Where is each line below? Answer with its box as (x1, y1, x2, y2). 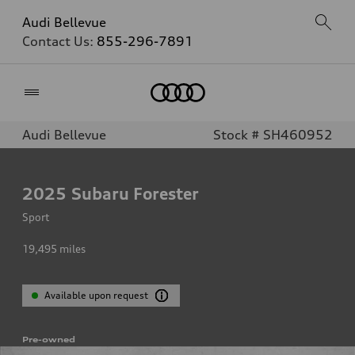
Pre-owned (22, 334, 75, 344)
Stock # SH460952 (213, 127, 333, 143)
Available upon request (44, 289, 149, 301)
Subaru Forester (71, 183, 199, 204)
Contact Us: (22, 33, 97, 49)
